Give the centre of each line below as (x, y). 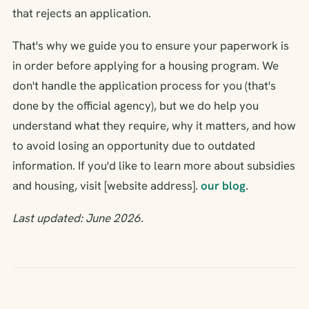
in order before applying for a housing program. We (146, 65)
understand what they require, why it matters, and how (154, 125)
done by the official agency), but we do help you (136, 105)
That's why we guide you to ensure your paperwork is (151, 45)
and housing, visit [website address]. (107, 185)
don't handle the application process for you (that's (144, 85)
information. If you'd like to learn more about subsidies (154, 165)
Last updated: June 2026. (78, 218)
